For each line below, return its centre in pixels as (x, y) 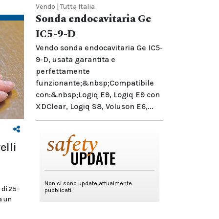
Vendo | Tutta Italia (65, 7)
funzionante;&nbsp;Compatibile (95, 83)
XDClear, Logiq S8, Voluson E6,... (95, 106)
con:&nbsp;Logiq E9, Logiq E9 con (98, 95)
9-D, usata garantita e (76, 59)
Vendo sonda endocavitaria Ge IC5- (99, 48)
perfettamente (63, 71)
